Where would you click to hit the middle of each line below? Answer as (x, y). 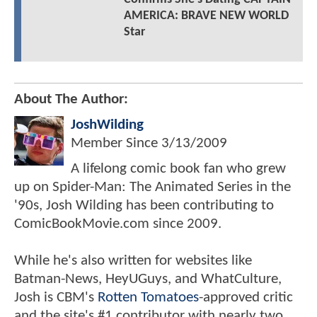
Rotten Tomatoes (148, 298)
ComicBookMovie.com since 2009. (118, 224)
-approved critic (246, 298)
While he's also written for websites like (133, 261)
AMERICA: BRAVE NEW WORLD (206, 16)
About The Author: (71, 100)
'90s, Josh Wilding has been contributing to (144, 206)
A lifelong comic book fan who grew (178, 169)
